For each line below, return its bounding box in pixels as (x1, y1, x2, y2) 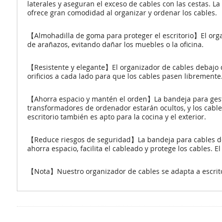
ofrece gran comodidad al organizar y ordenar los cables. (27, 8, 217, 17)
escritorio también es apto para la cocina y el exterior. (27, 112, 206, 121)
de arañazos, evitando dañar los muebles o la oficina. (27, 40, 204, 49)
